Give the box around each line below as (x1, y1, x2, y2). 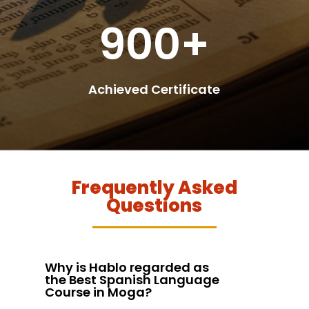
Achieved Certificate (88, 80, 221, 98)
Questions (106, 192, 203, 218)
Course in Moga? (44, 283, 152, 301)
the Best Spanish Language (44, 270, 219, 288)
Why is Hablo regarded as (44, 258, 209, 276)
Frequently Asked (71, 175, 237, 200)
